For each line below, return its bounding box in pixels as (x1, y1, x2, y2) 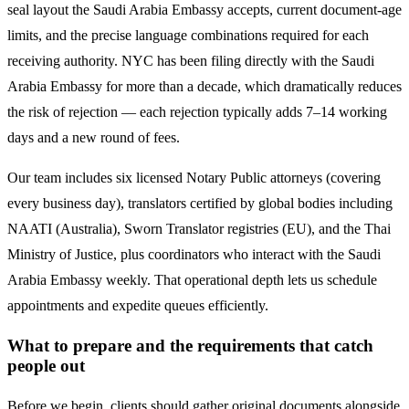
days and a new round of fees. (7, 130, 180, 146)
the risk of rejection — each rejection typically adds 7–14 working (7, 104, 387, 121)
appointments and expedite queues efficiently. (7, 298, 268, 314)
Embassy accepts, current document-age (168, 2, 402, 18)
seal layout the (7, 2, 93, 18)
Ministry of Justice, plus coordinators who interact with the (7, 246, 344, 263)
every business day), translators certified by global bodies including (7, 195, 393, 212)
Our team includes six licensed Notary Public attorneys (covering (7, 170, 381, 186)
